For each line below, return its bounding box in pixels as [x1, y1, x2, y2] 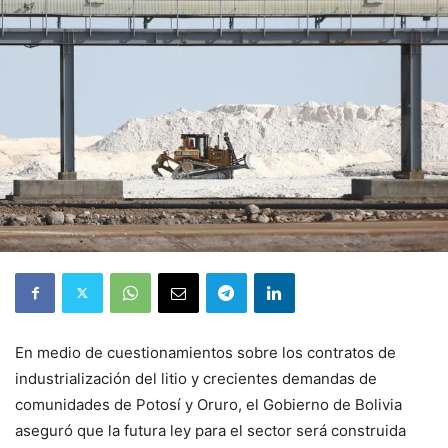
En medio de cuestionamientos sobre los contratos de [15, 342, 396, 362]
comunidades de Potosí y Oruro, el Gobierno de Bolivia [15, 394, 402, 414]
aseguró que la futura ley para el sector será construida [15, 420, 406, 440]
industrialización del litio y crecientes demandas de [15, 368, 377, 388]
